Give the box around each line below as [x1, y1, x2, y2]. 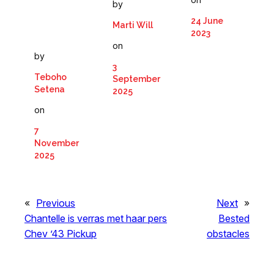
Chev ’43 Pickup [24, 228, 97, 240]
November [34, 138, 79, 149]
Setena [34, 84, 65, 95]
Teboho [34, 72, 67, 83]
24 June [191, 15, 223, 26]
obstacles [207, 228, 250, 240]
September [113, 74, 160, 84]
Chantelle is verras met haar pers [24, 212, 167, 225]
